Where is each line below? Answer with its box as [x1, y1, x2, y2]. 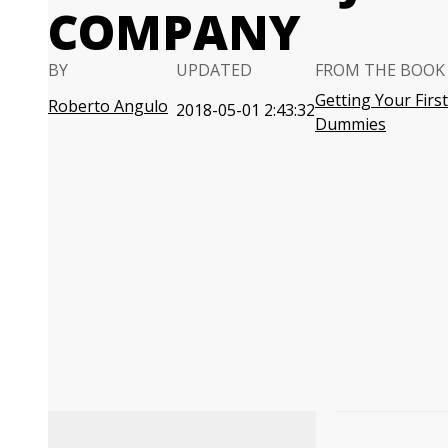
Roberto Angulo [48, 95, 168, 117]
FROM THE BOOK [315, 59, 445, 81]
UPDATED [176, 59, 252, 81]
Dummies [315, 113, 386, 135]
